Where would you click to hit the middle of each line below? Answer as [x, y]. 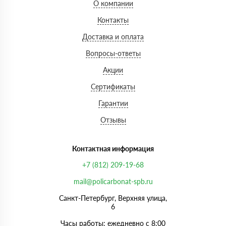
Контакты [113, 20]
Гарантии [113, 103]
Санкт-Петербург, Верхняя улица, [113, 198]
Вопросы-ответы [113, 53]
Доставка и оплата [113, 37]
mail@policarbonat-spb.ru [113, 182]
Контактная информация [113, 149]
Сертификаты [113, 87]
